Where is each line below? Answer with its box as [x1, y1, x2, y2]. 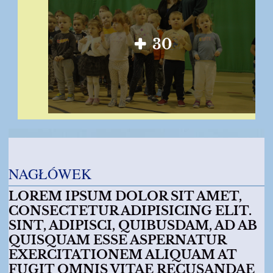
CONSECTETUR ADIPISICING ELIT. [9, 204, 252, 219]
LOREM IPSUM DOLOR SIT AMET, [9, 189, 242, 204]
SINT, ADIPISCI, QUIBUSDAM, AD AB [9, 218, 257, 233]
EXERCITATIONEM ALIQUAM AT [9, 247, 236, 263]
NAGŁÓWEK [9, 164, 91, 184]
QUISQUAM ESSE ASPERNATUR [9, 233, 226, 248]
